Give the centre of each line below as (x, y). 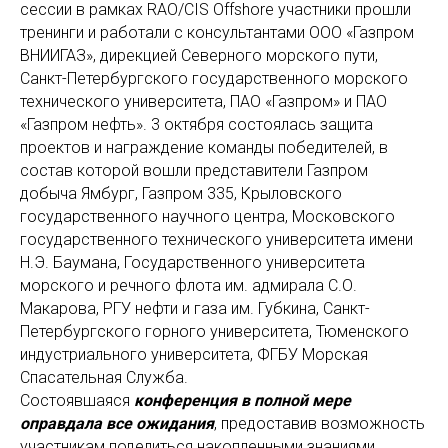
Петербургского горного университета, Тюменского (214, 332)
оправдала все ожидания (117, 424)
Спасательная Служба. (104, 378)
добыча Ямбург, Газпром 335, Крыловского (181, 194)
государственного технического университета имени (216, 240)
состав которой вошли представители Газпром (194, 171)
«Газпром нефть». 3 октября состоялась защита (196, 125)
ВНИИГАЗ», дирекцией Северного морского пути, (199, 56)
